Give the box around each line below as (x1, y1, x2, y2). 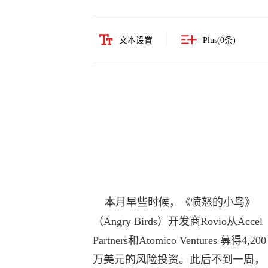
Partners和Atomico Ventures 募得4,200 (92, 234, 266, 246)
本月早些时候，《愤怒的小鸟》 (92, 196, 255, 208)
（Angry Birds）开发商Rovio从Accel (92, 215, 263, 227)
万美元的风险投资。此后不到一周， (92, 254, 265, 266)
